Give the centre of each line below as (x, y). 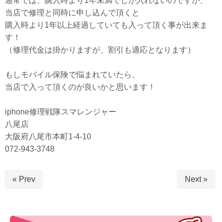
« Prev (24, 179)
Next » (196, 179)
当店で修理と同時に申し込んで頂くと (72, 13)
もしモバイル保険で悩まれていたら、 (72, 75)
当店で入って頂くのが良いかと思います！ (80, 87)
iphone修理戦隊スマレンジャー (61, 112)
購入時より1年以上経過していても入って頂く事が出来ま (106, 25)
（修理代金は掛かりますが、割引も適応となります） (100, 50)
